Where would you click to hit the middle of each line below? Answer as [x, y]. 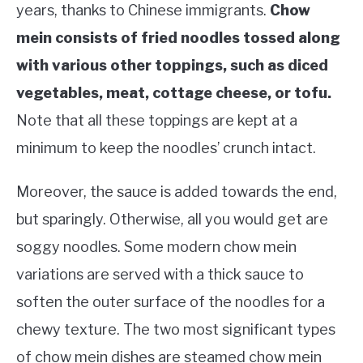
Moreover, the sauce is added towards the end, [177, 192]
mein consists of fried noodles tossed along [178, 38]
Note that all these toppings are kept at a [157, 121]
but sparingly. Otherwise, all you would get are [172, 220]
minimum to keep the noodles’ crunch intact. [168, 148]
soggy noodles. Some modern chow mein [156, 247]
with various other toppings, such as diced [172, 66]
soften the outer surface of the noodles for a [171, 302]
